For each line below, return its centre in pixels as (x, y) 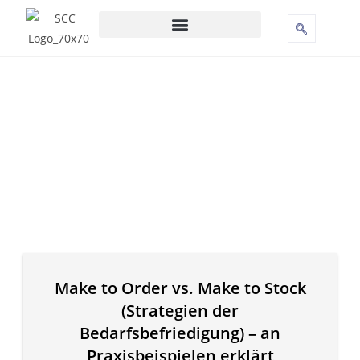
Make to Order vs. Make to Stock (180, 288)
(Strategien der (180, 311)
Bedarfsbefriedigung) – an (180, 333)
